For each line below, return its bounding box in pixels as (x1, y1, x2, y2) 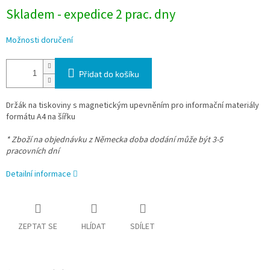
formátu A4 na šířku (6, 111, 75, 124)
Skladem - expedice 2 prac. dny (6, 5, 175, 25)
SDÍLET (130, 221, 155, 233)
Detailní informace (6, 168, 71, 181)
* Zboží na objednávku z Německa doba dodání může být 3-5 (6, 134, 223, 146)
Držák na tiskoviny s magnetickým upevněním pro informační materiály (6, 99, 259, 112)
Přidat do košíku (79, 69, 139, 80)
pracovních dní (6, 145, 59, 158)
